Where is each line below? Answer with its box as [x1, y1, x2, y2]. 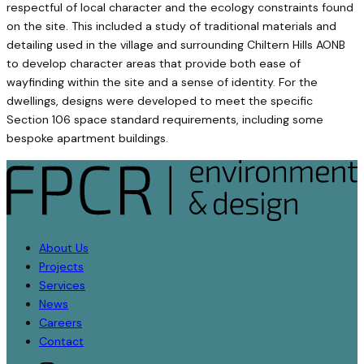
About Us [39, 240, 89, 255]
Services [39, 277, 85, 292]
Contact [39, 333, 84, 349]
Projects [39, 258, 84, 274]
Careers [39, 314, 82, 330]
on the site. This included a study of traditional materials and [6, 19, 336, 34]
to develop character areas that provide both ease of [6, 56, 301, 71]
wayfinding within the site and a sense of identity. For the [6, 75, 318, 90]
